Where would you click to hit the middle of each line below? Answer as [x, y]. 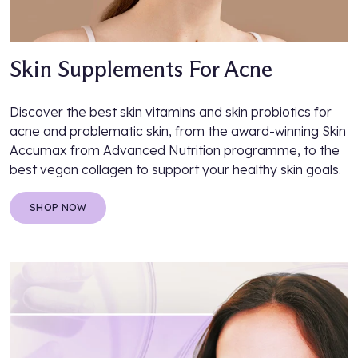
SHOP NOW [58, 208]
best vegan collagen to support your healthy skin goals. [175, 170]
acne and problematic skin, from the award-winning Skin [178, 131]
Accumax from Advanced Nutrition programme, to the [175, 151]
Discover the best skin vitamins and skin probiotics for [171, 112]
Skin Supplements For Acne [141, 69]
